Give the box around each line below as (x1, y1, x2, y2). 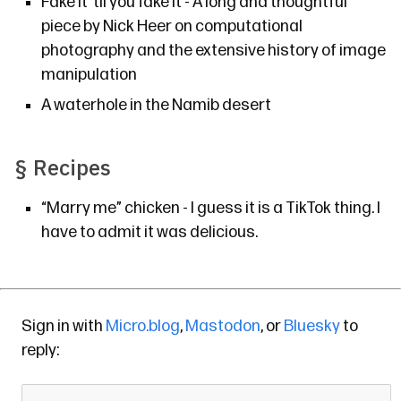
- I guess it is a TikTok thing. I (180, 199, 380, 218)
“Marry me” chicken (41, 199, 180, 218)
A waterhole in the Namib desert (41, 95, 271, 115)
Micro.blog (106, 317, 180, 337)
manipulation (41, 65, 137, 85)
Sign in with (21, 317, 106, 337)
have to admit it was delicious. (41, 223, 258, 243)
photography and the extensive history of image (41, 41, 386, 61)
